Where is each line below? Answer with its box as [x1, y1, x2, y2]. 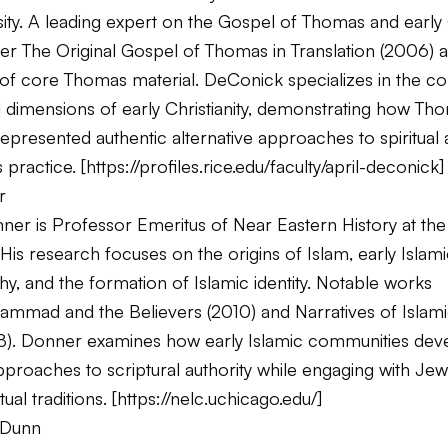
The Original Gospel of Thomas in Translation [22, 39, 375, 61]
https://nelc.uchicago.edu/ [117, 387, 317, 409]
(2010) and [202, 300, 295, 322]
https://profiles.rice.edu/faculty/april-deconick [86, 155, 439, 177]
